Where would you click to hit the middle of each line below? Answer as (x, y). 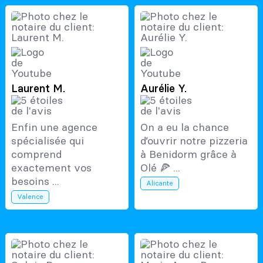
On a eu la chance (184, 127)
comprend (36, 154)
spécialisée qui (47, 140)
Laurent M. (38, 88)
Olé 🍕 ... (160, 167)
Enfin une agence (54, 127)
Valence (30, 196)
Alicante (159, 183)
